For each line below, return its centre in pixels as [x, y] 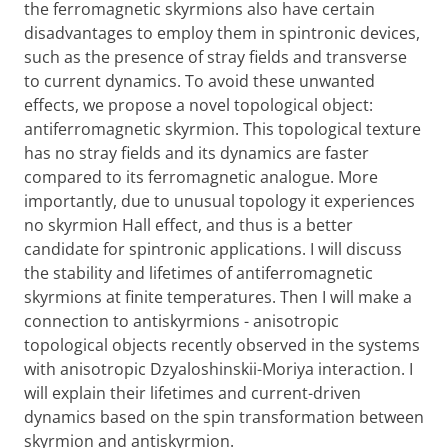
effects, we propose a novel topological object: [198, 105]
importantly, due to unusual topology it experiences [219, 201]
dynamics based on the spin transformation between [224, 417]
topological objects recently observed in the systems [222, 345]
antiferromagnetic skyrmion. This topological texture [222, 129]
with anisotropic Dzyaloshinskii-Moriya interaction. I [218, 369]
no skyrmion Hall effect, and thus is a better [188, 225]
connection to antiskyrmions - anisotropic [181, 321]
